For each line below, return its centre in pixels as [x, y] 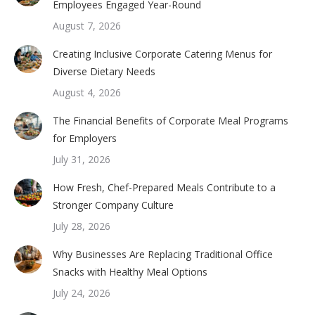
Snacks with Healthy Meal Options [130, 272]
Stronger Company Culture [113, 205]
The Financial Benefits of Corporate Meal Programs [171, 121]
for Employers [85, 139]
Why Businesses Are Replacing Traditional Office [163, 255]
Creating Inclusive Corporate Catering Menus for [162, 54]
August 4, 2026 [87, 93]
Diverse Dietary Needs [104, 72]
